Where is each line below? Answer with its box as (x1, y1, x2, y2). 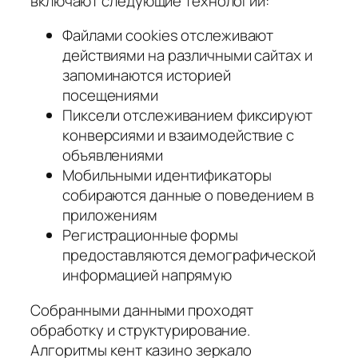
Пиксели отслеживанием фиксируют (62, 105, 312, 126)
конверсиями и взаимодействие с (62, 125, 294, 146)
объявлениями (62, 145, 163, 166)
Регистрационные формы (62, 225, 238, 246)
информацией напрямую (62, 265, 232, 286)
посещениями (62, 85, 158, 106)
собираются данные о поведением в (62, 185, 314, 206)
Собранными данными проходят (30, 299, 254, 320)
